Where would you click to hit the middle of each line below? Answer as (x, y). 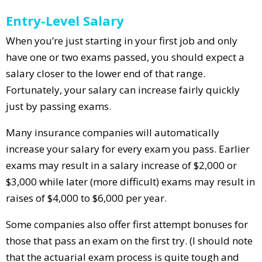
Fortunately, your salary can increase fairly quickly (123, 89)
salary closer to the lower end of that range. (106, 73)
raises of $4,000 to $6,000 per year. (86, 198)
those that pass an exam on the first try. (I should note (129, 240)
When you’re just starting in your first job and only (122, 40)
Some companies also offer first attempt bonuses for (127, 224)
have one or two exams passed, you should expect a (125, 57)
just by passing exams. (58, 106)
